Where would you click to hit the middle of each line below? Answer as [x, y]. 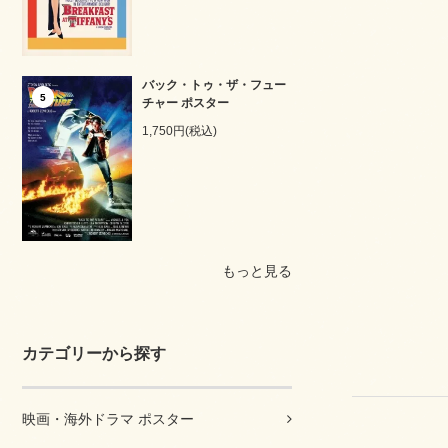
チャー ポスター [185, 103]
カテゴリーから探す [94, 354]
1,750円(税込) [179, 131]
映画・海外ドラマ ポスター [108, 419]
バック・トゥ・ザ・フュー [214, 85]
